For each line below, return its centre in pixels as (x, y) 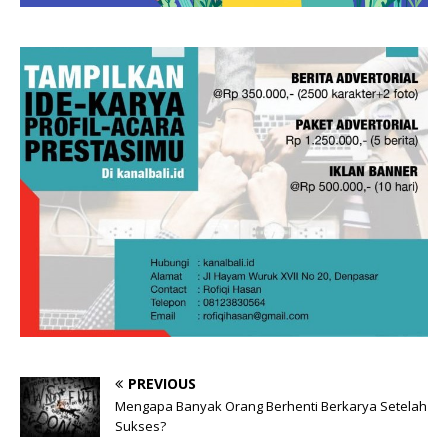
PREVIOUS (162, 383)
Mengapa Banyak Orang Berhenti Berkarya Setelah (271, 405)
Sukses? (140, 425)
